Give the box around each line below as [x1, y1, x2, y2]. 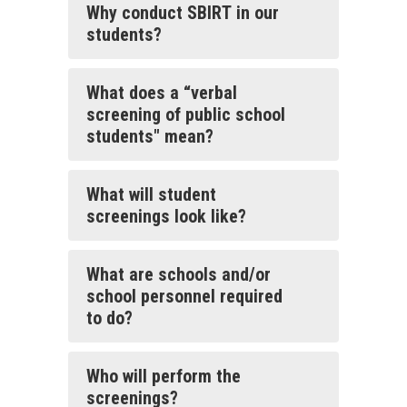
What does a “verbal [86, 82, 237, 104]
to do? [86, 307, 133, 329]
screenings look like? [86, 205, 246, 227]
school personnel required [86, 285, 283, 307]
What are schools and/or [86, 263, 271, 285]
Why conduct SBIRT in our [86, 2, 279, 24]
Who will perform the [86, 365, 241, 387]
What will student [86, 184, 216, 205]
